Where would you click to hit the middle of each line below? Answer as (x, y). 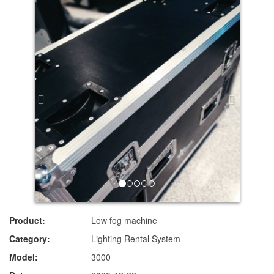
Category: (30, 239)
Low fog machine (124, 220)
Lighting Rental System (136, 239)
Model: (24, 257)
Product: (27, 220)
